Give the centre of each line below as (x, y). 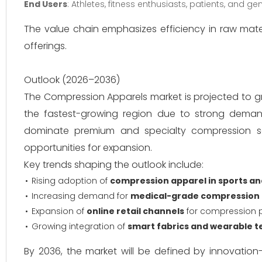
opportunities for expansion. (88, 148)
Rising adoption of (71, 181)
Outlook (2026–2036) (72, 80)
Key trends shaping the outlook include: (114, 165)
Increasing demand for (81, 196)
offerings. (45, 46)
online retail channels (135, 211)
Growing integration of (80, 226)
